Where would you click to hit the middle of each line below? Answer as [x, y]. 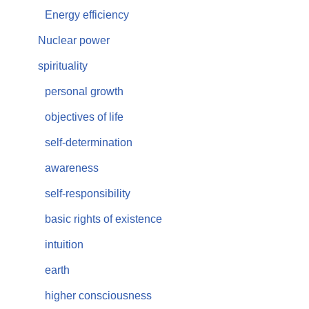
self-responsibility [88, 193]
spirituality [63, 66]
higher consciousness [98, 296]
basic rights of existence [103, 219]
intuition [64, 245]
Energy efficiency [87, 15]
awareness [72, 168]
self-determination [89, 142]
